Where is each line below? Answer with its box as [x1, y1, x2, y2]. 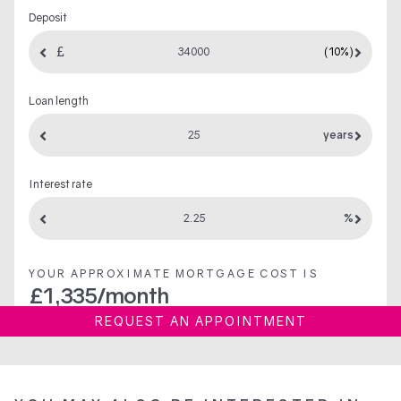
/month [96, 281, 169, 308]
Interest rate [29, 176, 92, 191]
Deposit [29, 10, 67, 24]
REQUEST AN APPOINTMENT [94, 312, 307, 328]
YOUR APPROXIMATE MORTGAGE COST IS [29, 266, 319, 280]
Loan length [29, 93, 89, 107]
